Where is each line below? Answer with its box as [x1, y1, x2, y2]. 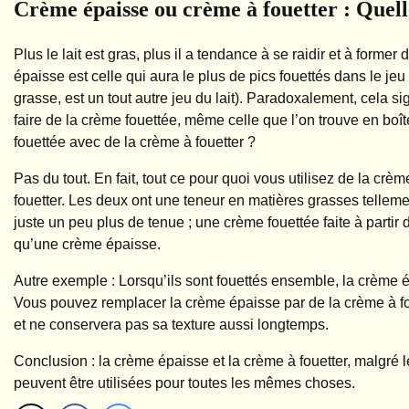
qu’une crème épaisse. [14, 236, 161, 253]
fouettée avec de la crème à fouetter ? [14, 134, 256, 151]
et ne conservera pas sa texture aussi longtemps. [14, 317, 329, 333]
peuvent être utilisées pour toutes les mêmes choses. [14, 375, 355, 392]
